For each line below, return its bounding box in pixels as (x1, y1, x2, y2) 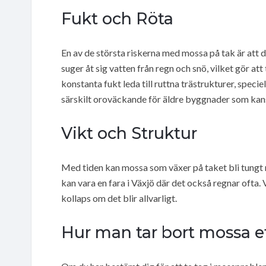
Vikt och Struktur (61, 123, 197, 143)
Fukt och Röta (61, 8, 173, 28)
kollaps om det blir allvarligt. (61, 192, 177, 204)
